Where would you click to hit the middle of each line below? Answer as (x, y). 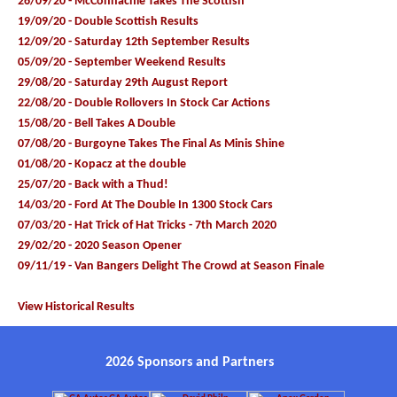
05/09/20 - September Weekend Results (122, 62)
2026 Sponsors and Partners (189, 363)
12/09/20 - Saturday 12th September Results (134, 42)
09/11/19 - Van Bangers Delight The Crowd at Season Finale (171, 266)
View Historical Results (76, 307)
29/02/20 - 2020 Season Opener (100, 245)
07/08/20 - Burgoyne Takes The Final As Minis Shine (151, 144)
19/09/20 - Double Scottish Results (108, 21)
